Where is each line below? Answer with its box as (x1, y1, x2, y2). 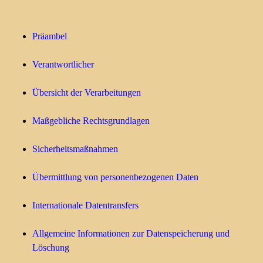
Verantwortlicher (32, 59, 94, 69)
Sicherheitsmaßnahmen (32, 144, 118, 154)
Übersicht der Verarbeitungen (32, 87, 141, 97)
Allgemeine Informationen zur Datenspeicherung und (32, 228, 230, 238)
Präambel (32, 31, 67, 41)
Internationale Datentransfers (32, 200, 139, 210)
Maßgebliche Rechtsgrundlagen (32, 116, 150, 126)
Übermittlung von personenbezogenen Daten (32, 172, 198, 182)
